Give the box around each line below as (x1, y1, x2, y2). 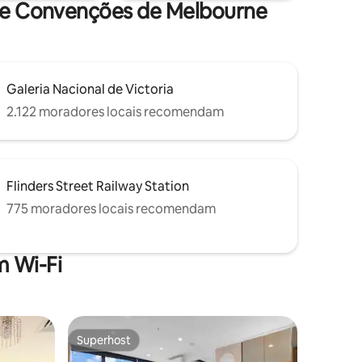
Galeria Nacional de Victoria (6, 81, 174, 99)
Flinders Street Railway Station (6, 178, 189, 196)
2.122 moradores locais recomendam (6, 103, 224, 121)
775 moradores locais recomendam (6, 200, 216, 218)
